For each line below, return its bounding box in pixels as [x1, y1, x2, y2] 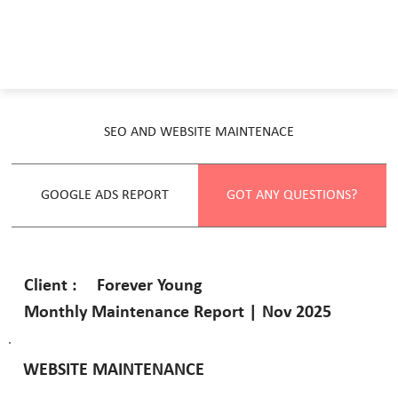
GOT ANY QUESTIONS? [227, 187, 358, 203]
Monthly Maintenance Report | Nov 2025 [23, 303, 331, 322]
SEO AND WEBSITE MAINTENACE [104, 124, 294, 139]
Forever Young [96, 276, 202, 295]
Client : [23, 277, 77, 296]
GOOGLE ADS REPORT [40, 187, 169, 203]
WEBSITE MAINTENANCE [23, 361, 205, 379]
